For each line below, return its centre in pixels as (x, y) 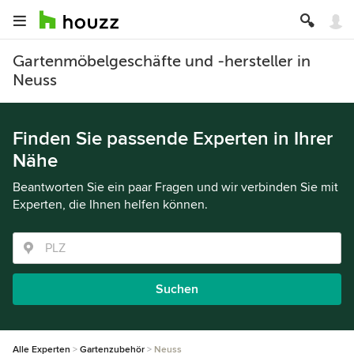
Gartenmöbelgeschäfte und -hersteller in (162, 61)
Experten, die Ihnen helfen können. (110, 205)
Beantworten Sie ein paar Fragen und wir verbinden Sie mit (175, 187)
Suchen (177, 289)
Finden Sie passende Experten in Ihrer (173, 139)
